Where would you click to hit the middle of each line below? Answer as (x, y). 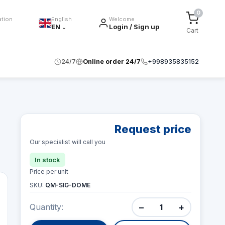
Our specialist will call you (67, 142)
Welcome (122, 19)
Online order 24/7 (112, 62)
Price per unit (49, 172)
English (61, 19)
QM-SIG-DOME (68, 185)
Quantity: (46, 207)
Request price (153, 129)
